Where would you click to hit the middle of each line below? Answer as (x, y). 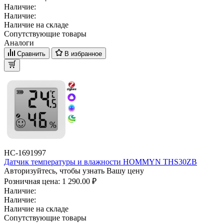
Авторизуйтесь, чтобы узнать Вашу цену (74, 171)
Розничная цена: (33, 181)
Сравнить (31, 54)
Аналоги (19, 43)
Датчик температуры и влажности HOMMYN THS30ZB (100, 162)
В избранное (83, 54)
